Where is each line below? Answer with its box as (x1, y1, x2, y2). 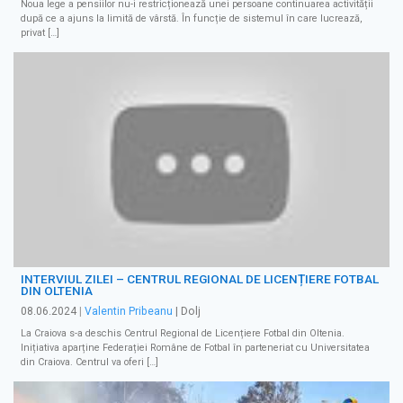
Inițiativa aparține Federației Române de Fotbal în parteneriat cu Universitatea (21, 342, 370, 354)
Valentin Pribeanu (85, 305, 173, 318)
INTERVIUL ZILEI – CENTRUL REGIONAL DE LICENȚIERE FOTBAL (21, 272, 379, 287)
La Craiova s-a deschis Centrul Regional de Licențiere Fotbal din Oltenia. (21, 327, 345, 340)
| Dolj (173, 305, 201, 318)
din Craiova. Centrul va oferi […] (21, 356, 158, 369)
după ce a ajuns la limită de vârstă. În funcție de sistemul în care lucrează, (21, 13, 363, 25)
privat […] (21, 27, 59, 40)
